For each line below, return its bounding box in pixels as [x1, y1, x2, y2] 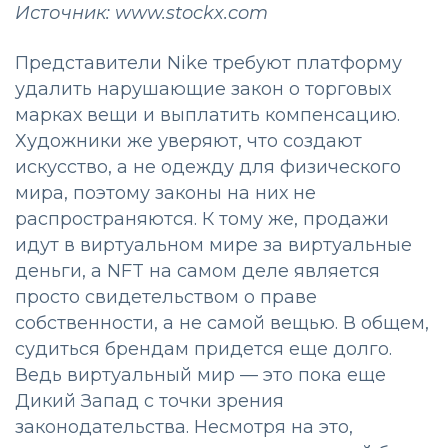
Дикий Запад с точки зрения [15, 390, 284, 413]
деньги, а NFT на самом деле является [15, 260, 380, 283]
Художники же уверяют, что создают [15, 130, 362, 153]
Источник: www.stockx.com [15, 2, 268, 25]
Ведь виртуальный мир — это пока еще [15, 364, 386, 387]
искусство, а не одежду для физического [15, 156, 401, 179]
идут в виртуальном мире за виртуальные [15, 234, 412, 257]
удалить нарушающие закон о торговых [15, 78, 391, 101]
